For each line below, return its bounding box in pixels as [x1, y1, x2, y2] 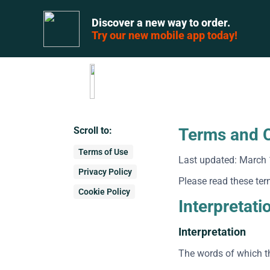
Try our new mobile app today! [92, 28, 237, 42]
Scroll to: [74, 125, 112, 136]
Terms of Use [78, 147, 128, 157]
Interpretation [178, 225, 246, 238]
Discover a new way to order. [92, 16, 230, 29]
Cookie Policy [78, 187, 130, 196]
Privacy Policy [78, 167, 132, 177]
